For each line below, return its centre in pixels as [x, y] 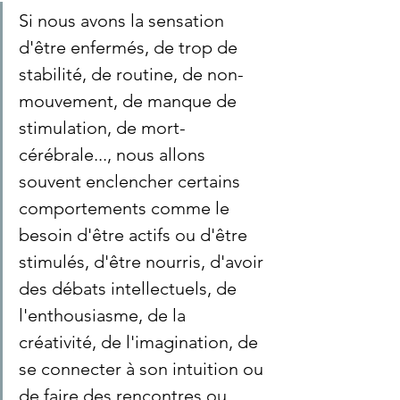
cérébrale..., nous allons [114, 154]
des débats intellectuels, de [130, 288]
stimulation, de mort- [102, 128]
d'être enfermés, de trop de [130, 47]
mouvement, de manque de [130, 101]
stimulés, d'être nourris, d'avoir [143, 262]
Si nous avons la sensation [124, 21]
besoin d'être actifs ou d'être [135, 235]
